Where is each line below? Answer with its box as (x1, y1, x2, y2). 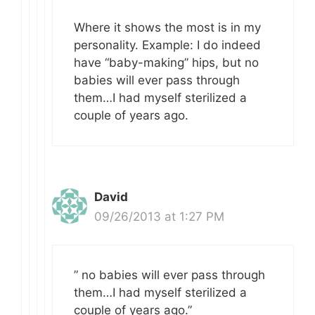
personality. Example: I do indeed (74, 37, 261, 52)
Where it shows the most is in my (74, 20, 261, 34)
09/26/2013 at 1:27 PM (94, 209, 224, 224)
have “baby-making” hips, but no (74, 55, 259, 70)
